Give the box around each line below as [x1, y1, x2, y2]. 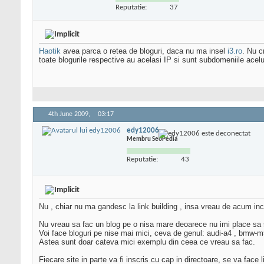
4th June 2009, [48, 111, 92, 118]
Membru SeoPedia [127, 136, 177, 143]
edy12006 [127, 126, 159, 134]
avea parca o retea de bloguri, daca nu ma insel [61, 47, 227, 56]
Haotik [39, 47, 61, 56]
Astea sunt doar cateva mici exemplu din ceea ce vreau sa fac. [39, 237, 255, 247]
